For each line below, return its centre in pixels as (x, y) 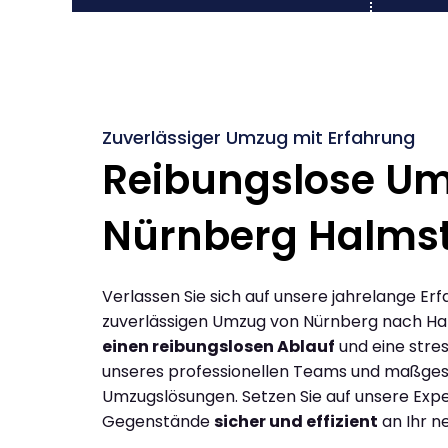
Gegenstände (158, 421)
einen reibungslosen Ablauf (218, 346)
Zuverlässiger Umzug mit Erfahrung (258, 137)
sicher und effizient (296, 421)
